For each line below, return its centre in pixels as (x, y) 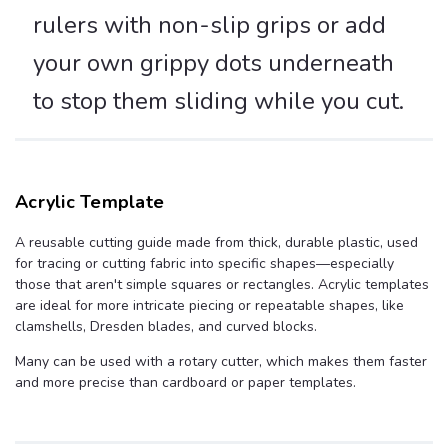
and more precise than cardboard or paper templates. (185, 383)
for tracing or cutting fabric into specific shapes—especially (204, 264)
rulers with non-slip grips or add (209, 25)
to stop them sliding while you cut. (218, 101)
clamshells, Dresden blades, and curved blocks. (166, 327)
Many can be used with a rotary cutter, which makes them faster (221, 362)
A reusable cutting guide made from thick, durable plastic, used (216, 243)
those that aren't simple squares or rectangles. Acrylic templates (222, 285)
